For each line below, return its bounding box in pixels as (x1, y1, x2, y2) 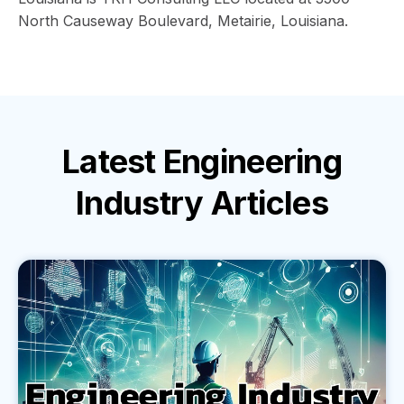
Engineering (162, 141, 343, 181)
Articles (210, 182, 328, 223)
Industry (76, 182, 211, 223)
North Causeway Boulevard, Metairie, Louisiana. (18, 11, 348, 30)
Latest (61, 141, 163, 181)
